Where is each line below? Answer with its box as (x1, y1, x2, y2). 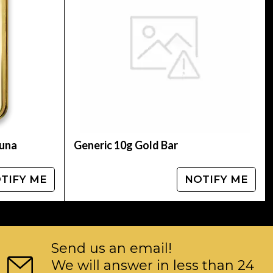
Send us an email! (51, 240, 172, 257)
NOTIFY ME (185, 173, 248, 185)
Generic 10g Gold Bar (74, 138, 178, 152)
